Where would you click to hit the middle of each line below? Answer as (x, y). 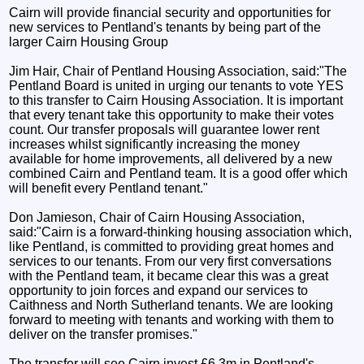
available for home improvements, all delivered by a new (171, 158)
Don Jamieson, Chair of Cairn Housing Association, (157, 217)
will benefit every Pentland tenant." (109, 188)
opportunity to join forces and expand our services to (159, 290)
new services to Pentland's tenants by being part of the (165, 27)
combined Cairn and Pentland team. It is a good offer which (179, 173)
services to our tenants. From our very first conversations (171, 261)
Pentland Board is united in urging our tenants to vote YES (177, 85)
